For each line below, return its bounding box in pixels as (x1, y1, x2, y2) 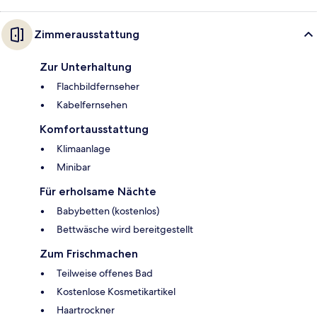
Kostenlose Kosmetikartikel (57, 285, 175, 299)
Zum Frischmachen (40, 247, 138, 261)
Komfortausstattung (40, 122, 149, 137)
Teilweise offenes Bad (57, 267, 153, 280)
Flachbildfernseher (57, 80, 139, 93)
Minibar (57, 161, 91, 174)
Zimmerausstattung (34, 28, 139, 42)
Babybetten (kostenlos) (57, 204, 159, 218)
